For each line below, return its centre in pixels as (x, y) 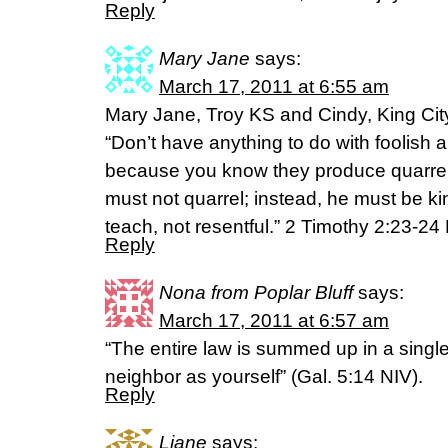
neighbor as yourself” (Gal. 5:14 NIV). (264, 377)
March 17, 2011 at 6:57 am (274, 321)
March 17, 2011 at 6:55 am (274, 87)
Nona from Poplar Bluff (256, 293)
